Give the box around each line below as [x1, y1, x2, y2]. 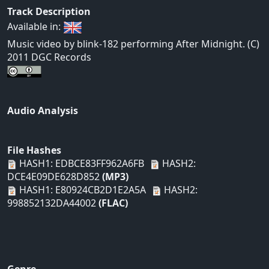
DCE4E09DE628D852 [7, 170, 102, 184]
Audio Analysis [7, 104, 78, 118]
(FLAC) [98, 196, 128, 210]
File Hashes [7, 144, 61, 157]
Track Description [7, 5, 91, 19]
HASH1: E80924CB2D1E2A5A [17, 183, 146, 197]
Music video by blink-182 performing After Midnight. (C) [7, 37, 259, 51]
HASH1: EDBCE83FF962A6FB [17, 157, 144, 171]
